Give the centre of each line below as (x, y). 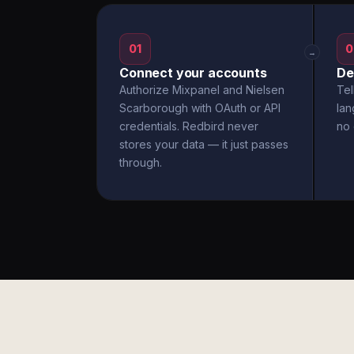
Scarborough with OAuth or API (200, 108)
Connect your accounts (193, 73)
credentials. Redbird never (189, 126)
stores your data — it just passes (204, 144)
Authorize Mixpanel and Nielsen (202, 90)
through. (141, 162)
